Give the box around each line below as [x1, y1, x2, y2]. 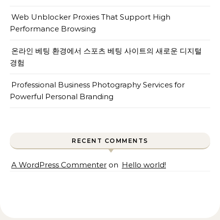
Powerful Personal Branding [10, 92, 113, 101]
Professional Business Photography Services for [11, 80, 185, 89]
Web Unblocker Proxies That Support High [11, 12, 170, 22]
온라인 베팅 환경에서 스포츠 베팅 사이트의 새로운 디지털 [11, 46, 202, 55]
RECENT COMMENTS [72, 137, 148, 144]
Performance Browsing [10, 24, 96, 33]
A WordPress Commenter [11, 160, 107, 169]
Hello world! [122, 160, 166, 169]
